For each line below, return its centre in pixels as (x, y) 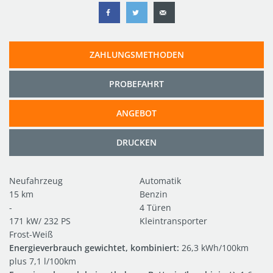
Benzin (154, 194)
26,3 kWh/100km (214, 247)
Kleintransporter (173, 221)
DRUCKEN (136, 142)
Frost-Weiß (31, 234)
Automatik (160, 180)
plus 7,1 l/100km (43, 261)
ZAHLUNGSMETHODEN (136, 54)
